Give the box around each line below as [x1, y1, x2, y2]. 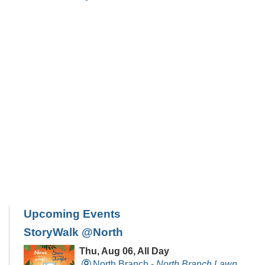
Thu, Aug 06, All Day [79, 246, 170, 256]
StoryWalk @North [24, 226, 123, 238]
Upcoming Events [24, 208, 121, 220]
